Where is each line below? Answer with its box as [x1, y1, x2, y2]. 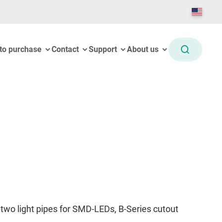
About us [127, 45, 159, 54]
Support [89, 45, 117, 54]
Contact [52, 45, 79, 54]
